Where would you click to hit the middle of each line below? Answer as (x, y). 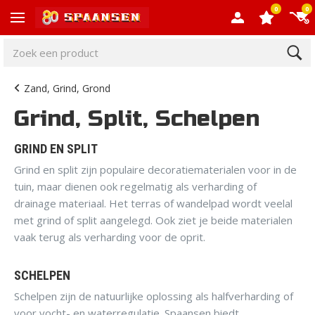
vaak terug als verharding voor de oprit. (110, 237)
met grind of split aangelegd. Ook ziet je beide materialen (153, 220)
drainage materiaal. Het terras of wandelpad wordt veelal (153, 203)
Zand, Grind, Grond (67, 88)
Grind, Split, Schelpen (137, 118)
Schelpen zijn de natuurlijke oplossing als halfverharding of (154, 296)
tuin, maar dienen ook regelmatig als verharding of (135, 186)
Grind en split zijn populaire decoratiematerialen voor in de (155, 169)
